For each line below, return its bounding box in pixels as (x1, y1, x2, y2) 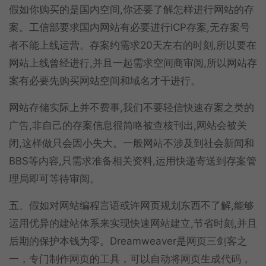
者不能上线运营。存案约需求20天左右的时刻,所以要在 (9, 39, 256, 51)
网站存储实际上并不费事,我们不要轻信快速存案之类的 (9, 101, 254, 113)
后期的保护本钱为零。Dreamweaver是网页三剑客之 (9, 235, 247, 247)
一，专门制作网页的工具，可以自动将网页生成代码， (9, 252, 251, 265)
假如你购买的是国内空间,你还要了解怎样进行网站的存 (9, 3, 254, 15)
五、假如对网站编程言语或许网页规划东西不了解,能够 (9, 199, 254, 211)
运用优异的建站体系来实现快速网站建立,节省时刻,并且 (9, 217, 257, 229)
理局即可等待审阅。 (9, 172, 100, 185)
